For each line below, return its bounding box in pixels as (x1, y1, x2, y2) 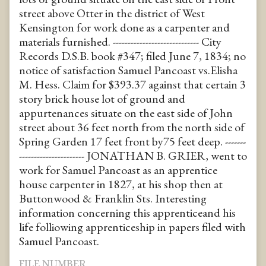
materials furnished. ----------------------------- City (19, 33, 221, 49)
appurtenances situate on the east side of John (19, 104, 233, 121)
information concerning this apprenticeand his (19, 204, 236, 220)
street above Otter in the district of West (19, 5, 205, 21)
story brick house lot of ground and (19, 90, 185, 106)
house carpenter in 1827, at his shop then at (19, 176, 223, 192)
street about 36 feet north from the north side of (19, 119, 245, 135)
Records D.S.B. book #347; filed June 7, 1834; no (19, 47, 246, 64)
